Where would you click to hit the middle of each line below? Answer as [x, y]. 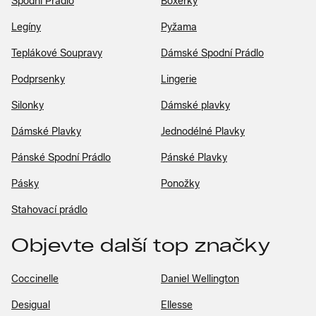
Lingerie [179, 79]
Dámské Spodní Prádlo [212, 53]
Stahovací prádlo [49, 209]
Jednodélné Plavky [203, 131]
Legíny [26, 27]
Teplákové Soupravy [57, 53]
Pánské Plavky [194, 157]
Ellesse [177, 305]
